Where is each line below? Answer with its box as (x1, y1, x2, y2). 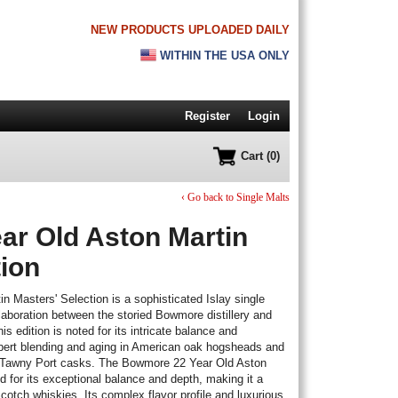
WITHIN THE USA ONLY (156, 48, 290, 62)
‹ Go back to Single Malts (180, 191, 290, 203)
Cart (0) (240, 149, 280, 163)
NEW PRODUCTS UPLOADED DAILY (91, 23, 290, 36)
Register (185, 109, 230, 123)
